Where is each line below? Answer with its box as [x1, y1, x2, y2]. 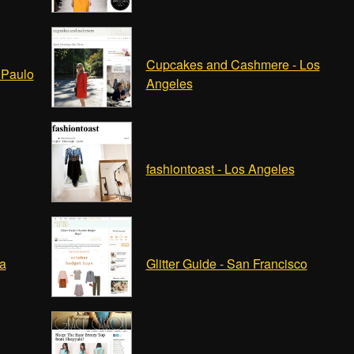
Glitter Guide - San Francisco [145, 254, 307, 273]
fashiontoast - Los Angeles [145, 160, 295, 178]
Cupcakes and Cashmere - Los [145, 55, 320, 73]
